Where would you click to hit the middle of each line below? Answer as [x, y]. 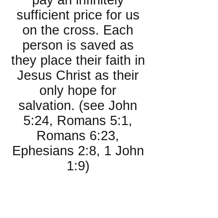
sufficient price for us [78, 15]
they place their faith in [78, 60]
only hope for [78, 91]
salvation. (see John [78, 106]
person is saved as [78, 45]
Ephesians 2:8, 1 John [78, 151]
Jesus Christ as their [78, 75]
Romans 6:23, [78, 136]
